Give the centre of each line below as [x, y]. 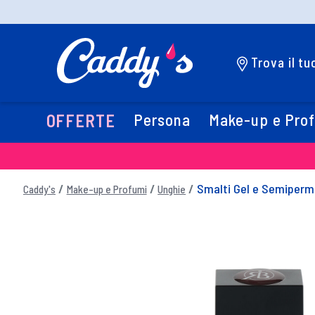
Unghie [172, 189]
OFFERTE [81, 121]
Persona [162, 120]
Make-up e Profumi [107, 189]
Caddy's [39, 189]
